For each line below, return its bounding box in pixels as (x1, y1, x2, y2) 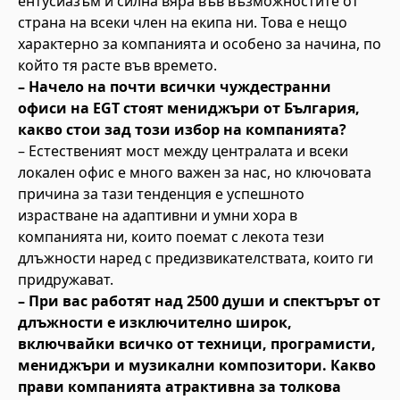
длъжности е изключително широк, (18, 312, 292, 332)
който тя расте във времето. (18, 55, 217, 75)
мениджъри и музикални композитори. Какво (18, 355, 376, 375)
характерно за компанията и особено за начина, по (18, 34, 381, 54)
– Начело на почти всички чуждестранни (18, 77, 331, 96)
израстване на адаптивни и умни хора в (18, 205, 297, 225)
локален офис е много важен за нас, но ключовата (18, 162, 371, 182)
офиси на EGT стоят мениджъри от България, (18, 98, 360, 118)
